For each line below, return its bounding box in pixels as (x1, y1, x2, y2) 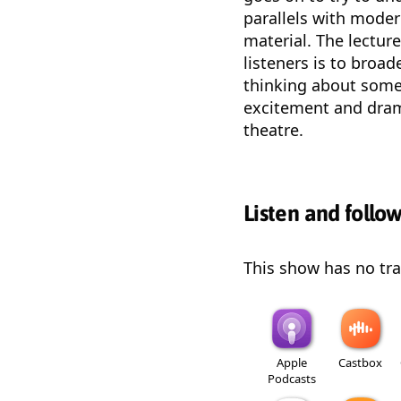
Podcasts (267, 370, 316, 387)
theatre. (243, 118, 303, 141)
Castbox (338, 354, 382, 371)
